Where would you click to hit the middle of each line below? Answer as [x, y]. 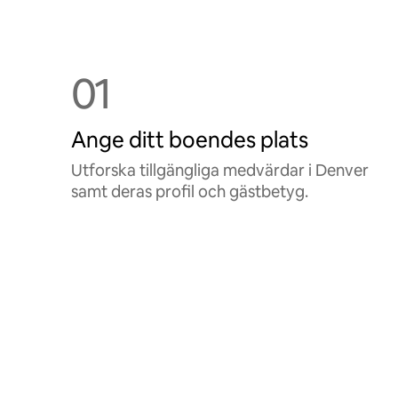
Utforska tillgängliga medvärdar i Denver [220, 170]
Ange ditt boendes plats [190, 140]
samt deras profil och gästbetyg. [190, 191]
